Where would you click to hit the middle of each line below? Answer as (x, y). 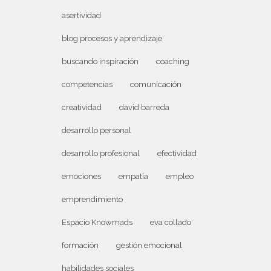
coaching (173, 61)
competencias (87, 84)
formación (80, 245)
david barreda (144, 107)
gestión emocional (149, 245)
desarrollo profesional (101, 153)
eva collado (171, 222)
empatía (133, 176)
